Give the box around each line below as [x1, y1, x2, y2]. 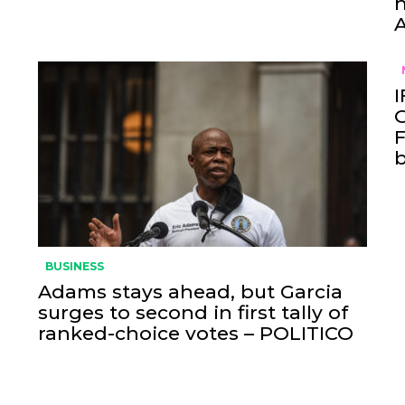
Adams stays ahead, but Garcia [37, 280, 343, 303]
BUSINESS [44, 259, 104, 273]
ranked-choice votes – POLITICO [37, 322, 353, 344]
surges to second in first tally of [37, 301, 348, 324]
